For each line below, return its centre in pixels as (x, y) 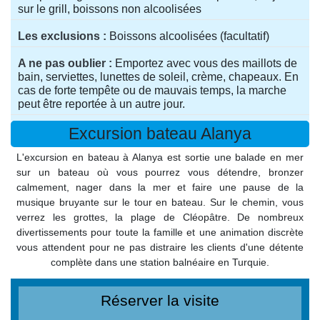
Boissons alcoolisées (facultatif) (189, 36)
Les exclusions (59, 36)
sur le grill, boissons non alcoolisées (110, 9)
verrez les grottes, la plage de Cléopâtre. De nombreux (160, 217)
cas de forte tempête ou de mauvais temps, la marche (152, 91)
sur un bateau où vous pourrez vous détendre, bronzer (160, 172)
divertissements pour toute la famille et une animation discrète (160, 232)
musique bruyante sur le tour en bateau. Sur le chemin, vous (160, 202)
